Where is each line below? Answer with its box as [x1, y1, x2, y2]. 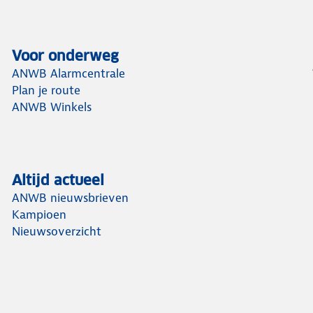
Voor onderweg [12, 47, 119, 65]
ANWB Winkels [12, 99, 92, 115]
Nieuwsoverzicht [12, 224, 102, 239]
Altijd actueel [12, 171, 105, 189]
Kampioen [12, 207, 67, 222]
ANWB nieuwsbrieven [12, 190, 129, 205]
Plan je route [12, 82, 81, 98]
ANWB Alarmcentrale [12, 66, 126, 81]
